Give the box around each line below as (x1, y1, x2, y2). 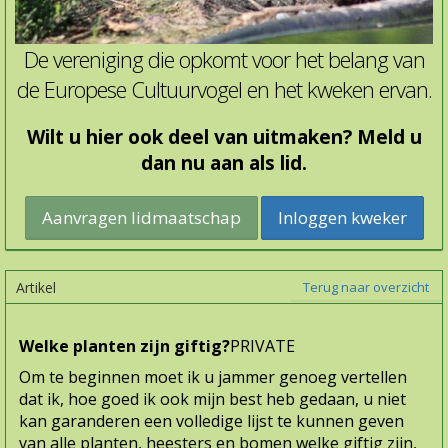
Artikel (16, 278, 56, 298)
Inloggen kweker (277, 206, 407, 230)
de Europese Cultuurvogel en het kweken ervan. (16, 74, 432, 105)
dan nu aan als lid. (141, 150, 307, 177)
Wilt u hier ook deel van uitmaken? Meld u (26, 124, 422, 151)
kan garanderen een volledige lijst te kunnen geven (19, 410, 404, 433)
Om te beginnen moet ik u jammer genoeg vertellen (19, 366, 407, 389)
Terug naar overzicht (303, 278, 429, 297)
